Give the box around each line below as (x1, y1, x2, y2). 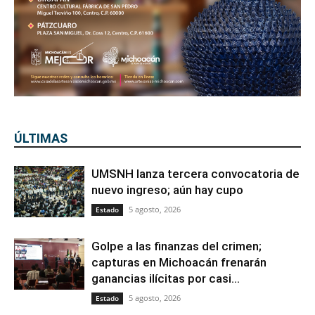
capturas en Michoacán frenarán (91, 255, 266, 270)
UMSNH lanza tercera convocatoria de (91, 167, 300, 181)
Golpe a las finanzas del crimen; (91, 239, 262, 254)
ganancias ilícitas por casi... (91, 271, 240, 286)
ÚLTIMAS (14, 131, 67, 146)
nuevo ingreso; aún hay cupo (91, 183, 243, 198)
